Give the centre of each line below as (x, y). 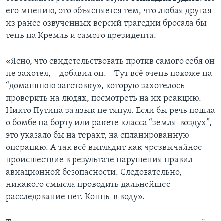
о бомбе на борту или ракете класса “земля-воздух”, (109, 123)
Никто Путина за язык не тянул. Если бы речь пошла (110, 111)
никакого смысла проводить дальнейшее (88, 185)
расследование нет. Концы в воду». (75, 197)
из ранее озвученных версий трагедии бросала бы (106, 24)
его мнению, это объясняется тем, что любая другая (109, 11)
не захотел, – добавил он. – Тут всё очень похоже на (109, 74)
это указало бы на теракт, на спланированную (98, 136)
